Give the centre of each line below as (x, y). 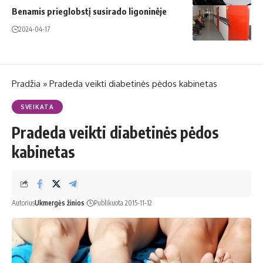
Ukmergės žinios (60, 203)
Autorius (23, 203)
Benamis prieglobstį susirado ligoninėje (89, 11)
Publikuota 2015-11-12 (123, 203)
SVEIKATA (37, 107)
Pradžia (26, 83)
